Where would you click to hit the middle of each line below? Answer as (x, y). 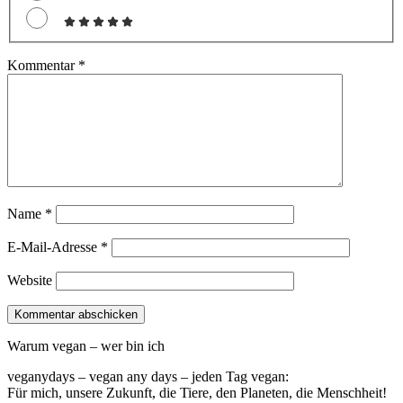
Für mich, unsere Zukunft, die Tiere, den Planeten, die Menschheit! (197, 393)
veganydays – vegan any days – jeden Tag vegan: (148, 376)
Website (30, 280)
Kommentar (43, 65)
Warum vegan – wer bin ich (86, 346)
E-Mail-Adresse (54, 247)
